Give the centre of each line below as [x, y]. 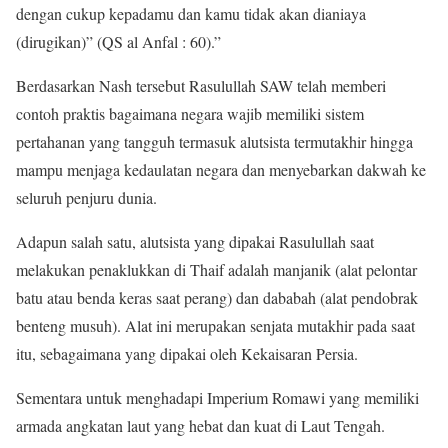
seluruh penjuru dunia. [86, 197]
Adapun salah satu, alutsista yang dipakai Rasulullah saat [195, 241]
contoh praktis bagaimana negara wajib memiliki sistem [190, 113]
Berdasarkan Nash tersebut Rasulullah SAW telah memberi [201, 85]
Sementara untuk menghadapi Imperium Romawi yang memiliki [217, 397]
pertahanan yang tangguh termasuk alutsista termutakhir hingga [214, 141]
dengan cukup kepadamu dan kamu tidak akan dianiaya [191, 13]
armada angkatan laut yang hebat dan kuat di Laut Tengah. [200, 425]
